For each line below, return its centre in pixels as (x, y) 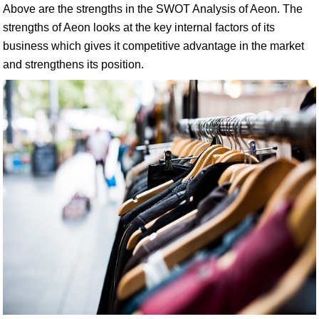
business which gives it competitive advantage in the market (153, 46)
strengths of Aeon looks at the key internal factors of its (139, 27)
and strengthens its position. (73, 64)
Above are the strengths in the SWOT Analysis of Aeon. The (153, 9)
